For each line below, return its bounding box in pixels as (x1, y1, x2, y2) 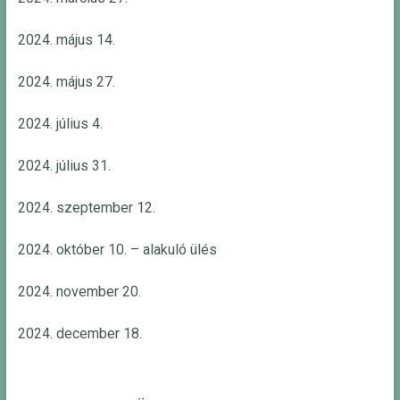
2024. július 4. (17, 115, 103, 133)
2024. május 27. (17, 73, 115, 91)
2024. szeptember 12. (17, 199, 155, 217)
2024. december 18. (17, 325, 142, 343)
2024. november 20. (17, 283, 141, 301)
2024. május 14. (17, 31, 115, 49)
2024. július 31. (17, 157, 111, 175)
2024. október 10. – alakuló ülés (17, 241, 217, 259)
